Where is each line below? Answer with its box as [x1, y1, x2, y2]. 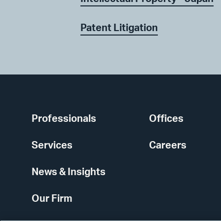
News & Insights [32, 167, 106, 177]
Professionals [32, 113, 96, 124]
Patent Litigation [80, 23, 158, 33]
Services [32, 140, 73, 150]
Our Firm [32, 193, 73, 204]
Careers [149, 140, 186, 150]
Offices [149, 113, 184, 124]
